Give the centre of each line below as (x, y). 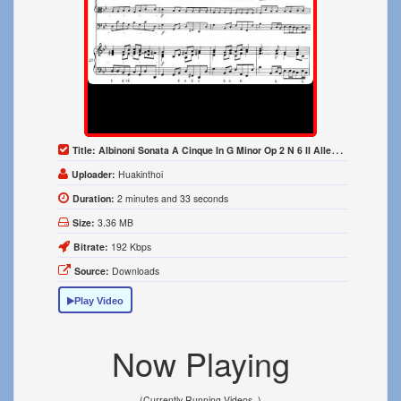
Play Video (99, 301)
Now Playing (200, 363)
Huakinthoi (141, 174)
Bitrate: (92, 247)
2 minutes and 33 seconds (173, 198)
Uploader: (95, 174)
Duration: (95, 198)
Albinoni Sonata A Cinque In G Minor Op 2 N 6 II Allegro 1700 (215, 150)
